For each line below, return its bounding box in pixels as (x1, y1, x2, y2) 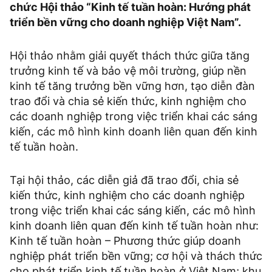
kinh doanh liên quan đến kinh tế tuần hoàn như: (10, 219, 259, 233)
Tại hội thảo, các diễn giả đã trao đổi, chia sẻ (10, 174, 239, 187)
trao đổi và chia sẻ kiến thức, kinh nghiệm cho (10, 95, 246, 108)
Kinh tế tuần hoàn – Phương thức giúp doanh (10, 234, 241, 248)
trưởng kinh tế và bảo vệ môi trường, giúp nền (10, 64, 246, 78)
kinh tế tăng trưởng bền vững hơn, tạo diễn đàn (10, 80, 255, 93)
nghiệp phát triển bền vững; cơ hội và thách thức (10, 250, 262, 263)
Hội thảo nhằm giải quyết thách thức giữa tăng (10, 49, 250, 63)
